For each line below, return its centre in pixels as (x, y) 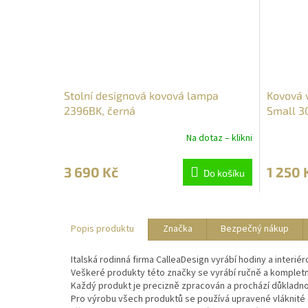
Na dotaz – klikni (219, 139)
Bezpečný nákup (255, 229)
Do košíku (224, 173)
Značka (178, 229)
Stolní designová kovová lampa (141, 95)
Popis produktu (102, 229)
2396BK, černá (100, 110)
